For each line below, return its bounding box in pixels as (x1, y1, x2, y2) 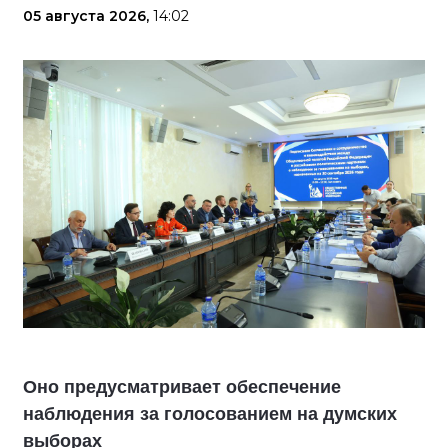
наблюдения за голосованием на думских (23, 404, 397, 425)
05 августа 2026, (23, 7, 153, 26)
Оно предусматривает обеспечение (23, 377, 341, 398)
